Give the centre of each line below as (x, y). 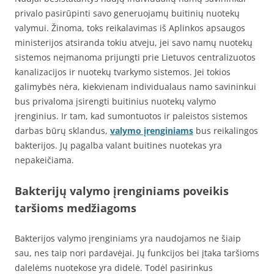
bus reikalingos (226, 130)
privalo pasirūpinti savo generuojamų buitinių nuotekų (127, 13)
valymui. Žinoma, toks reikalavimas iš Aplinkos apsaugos (130, 28)
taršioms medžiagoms (76, 208)
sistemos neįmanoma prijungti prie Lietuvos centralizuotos (135, 57)
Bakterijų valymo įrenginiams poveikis (122, 191)
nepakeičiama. (44, 160)
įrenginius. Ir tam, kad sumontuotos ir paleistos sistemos (131, 116)
